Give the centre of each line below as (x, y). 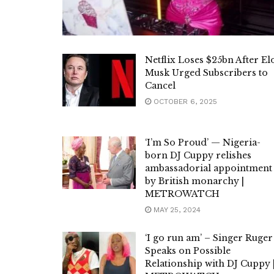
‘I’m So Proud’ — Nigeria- (203, 143)
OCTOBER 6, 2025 (184, 102)
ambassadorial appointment (209, 168)
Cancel (160, 86)
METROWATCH (182, 194)
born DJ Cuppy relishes (198, 156)
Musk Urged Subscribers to (206, 73)
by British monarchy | (194, 181)
